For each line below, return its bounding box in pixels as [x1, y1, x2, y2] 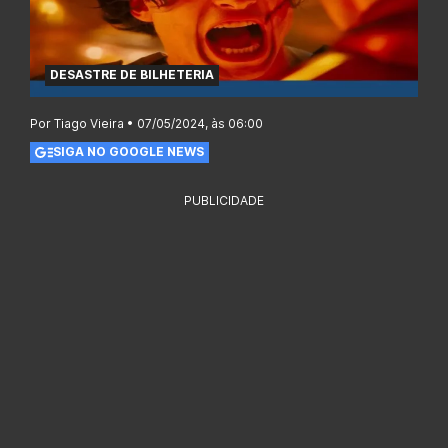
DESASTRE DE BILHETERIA [50, 67, 214, 83]
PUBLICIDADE [184, 192, 264, 208]
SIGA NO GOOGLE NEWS [52, 144, 204, 160]
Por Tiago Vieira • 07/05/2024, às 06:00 [30, 115, 263, 131]
